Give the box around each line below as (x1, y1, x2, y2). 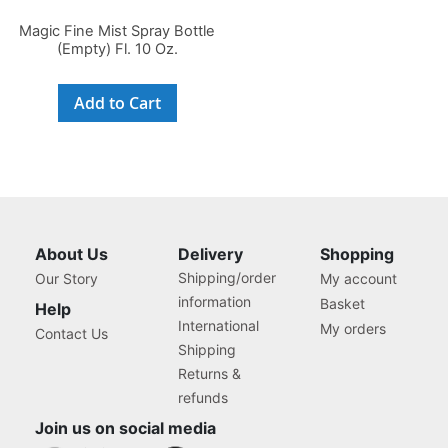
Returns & (177, 365, 241, 383)
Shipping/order (177, 269, 276, 287)
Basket (320, 295, 366, 313)
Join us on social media (35, 418, 216, 439)
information (177, 293, 251, 311)
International (177, 317, 259, 335)
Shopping (320, 244, 395, 265)
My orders (320, 320, 387, 338)
